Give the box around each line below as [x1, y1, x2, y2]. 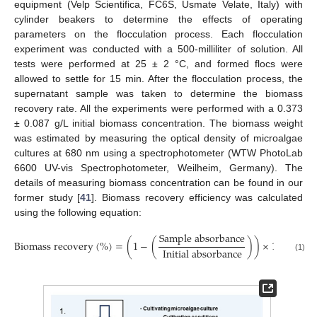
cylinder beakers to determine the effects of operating [14, 13, 303, 25]
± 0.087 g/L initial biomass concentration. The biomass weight [14, 117, 303, 129]
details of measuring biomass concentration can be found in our [14, 176, 303, 188]
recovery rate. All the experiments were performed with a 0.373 [14, 102, 303, 114]
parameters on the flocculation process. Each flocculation [14, 28, 303, 40]
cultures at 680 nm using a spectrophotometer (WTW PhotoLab [14, 146, 303, 158]
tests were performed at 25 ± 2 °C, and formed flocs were [14, 57, 303, 69]
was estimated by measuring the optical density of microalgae [14, 132, 303, 144]
